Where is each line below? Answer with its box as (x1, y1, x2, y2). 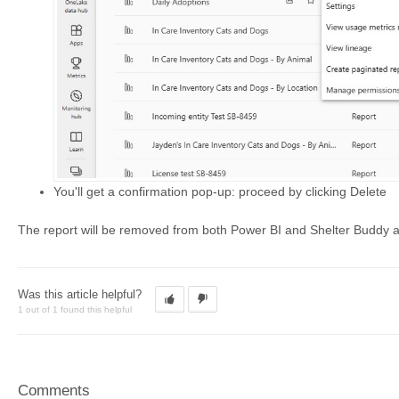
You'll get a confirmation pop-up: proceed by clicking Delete (53, 183, 387, 199)
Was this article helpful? (18, 287, 142, 301)
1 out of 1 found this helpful (18, 304, 132, 314)
